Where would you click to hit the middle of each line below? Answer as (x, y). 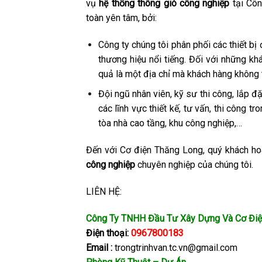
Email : (99, 247)
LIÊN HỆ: (104, 191)
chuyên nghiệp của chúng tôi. (195, 165)
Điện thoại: (107, 233)
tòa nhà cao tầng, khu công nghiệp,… (170, 123)
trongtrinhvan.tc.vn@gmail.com (175, 247)
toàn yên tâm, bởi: (121, 18)
